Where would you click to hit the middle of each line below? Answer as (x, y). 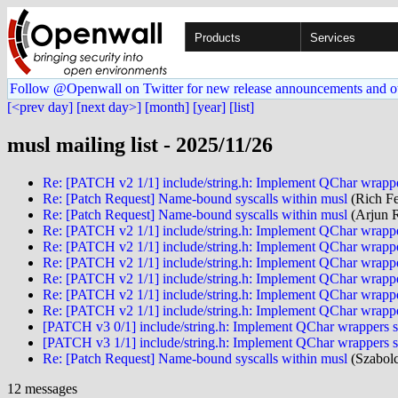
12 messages (42, 388)
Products (218, 38)
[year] (209, 107)
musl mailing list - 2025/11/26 (140, 144)
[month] (167, 107)
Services (333, 38)
